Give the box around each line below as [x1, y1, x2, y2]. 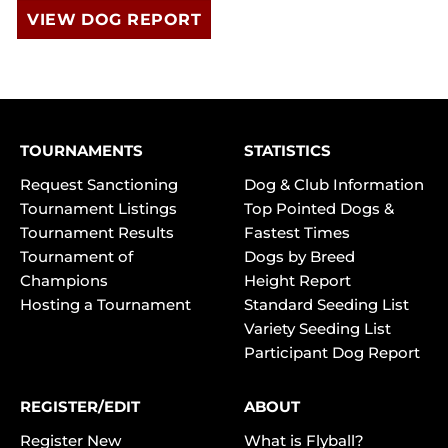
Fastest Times [244, 223, 350, 243]
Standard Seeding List [244, 295, 409, 315]
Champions [20, 271, 108, 291]
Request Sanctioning [20, 175, 178, 195]
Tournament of [20, 247, 133, 267]
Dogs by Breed [244, 247, 355, 267]
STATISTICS [244, 141, 331, 161]
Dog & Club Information [244, 175, 424, 195]
